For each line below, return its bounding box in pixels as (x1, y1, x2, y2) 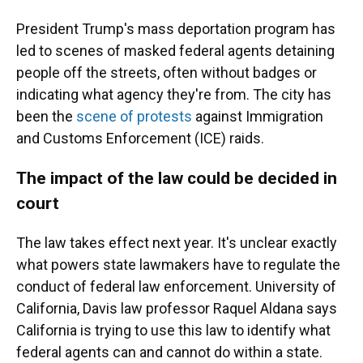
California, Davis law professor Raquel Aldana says (16, 300, 337, 317)
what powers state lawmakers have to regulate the (16, 256, 340, 273)
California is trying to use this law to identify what (16, 322, 331, 339)
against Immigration (192, 108, 323, 125)
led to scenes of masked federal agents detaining (16, 42, 335, 59)
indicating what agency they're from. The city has (16, 86, 331, 103)
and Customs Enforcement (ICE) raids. (16, 130, 264, 147)
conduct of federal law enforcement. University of (16, 278, 336, 295)
